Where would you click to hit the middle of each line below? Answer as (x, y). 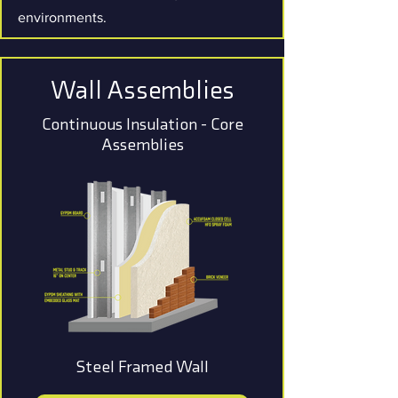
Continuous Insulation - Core (142, 124)
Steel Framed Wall (142, 366)
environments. (62, 17)
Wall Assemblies (142, 90)
